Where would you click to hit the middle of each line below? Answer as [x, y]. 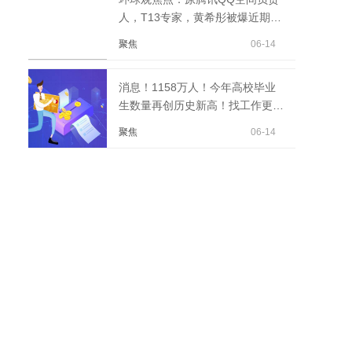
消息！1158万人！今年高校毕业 [197, 87]
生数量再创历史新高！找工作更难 [201, 105]
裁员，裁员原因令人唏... [178, 35]
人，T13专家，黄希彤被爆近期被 [200, 17]
